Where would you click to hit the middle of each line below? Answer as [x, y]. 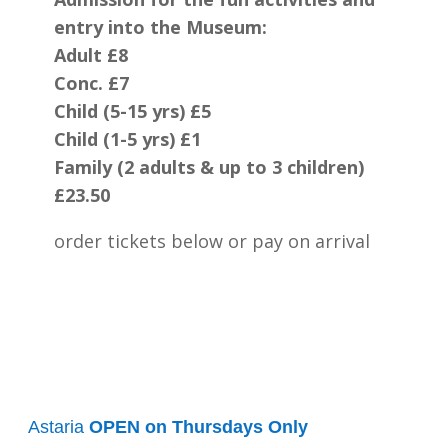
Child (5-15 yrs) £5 [132, 111]
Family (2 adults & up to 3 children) [208, 167]
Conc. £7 [91, 83]
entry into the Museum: [160, 27]
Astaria [59, 426]
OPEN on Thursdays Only [199, 426]
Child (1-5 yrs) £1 [127, 139]
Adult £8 [90, 55]
